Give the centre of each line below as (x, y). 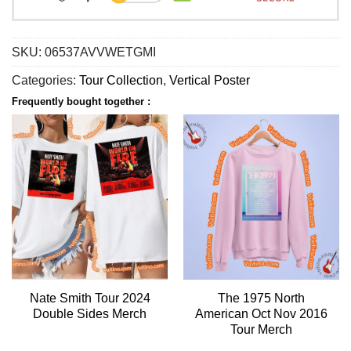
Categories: (45, 80)
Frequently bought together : (81, 101)
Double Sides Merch (90, 314)
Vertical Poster (210, 80)
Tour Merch (261, 330)
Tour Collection (121, 80)
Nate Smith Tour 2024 (90, 299)
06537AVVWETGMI (100, 52)
